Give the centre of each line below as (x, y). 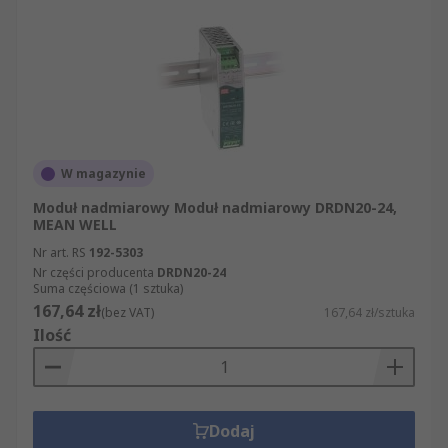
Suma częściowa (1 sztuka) (108, 288)
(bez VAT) (127, 312)
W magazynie (103, 173)
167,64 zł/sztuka (369, 312)
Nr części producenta (93, 272)
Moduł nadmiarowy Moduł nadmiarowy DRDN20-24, (215, 207)
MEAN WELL (75, 224)
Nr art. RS (59, 252)
